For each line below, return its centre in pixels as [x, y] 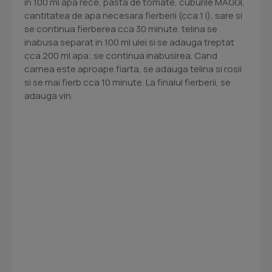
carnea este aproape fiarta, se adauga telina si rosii [133, 69]
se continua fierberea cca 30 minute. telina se [121, 29]
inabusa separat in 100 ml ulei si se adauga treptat [129, 42]
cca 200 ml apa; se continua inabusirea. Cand [121, 56]
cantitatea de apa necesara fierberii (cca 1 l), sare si [133, 15]
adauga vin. [49, 96]
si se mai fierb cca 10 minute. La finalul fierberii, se [127, 82]
